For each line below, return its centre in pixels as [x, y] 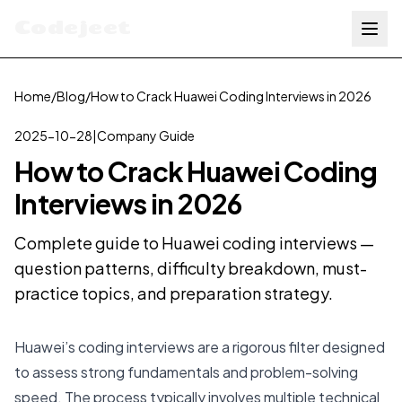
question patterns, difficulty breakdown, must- [191, 268]
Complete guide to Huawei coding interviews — [194, 243]
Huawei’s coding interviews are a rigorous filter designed [200, 347]
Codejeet [73, 27]
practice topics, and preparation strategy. [174, 293]
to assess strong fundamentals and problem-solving [186, 372]
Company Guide [146, 135]
